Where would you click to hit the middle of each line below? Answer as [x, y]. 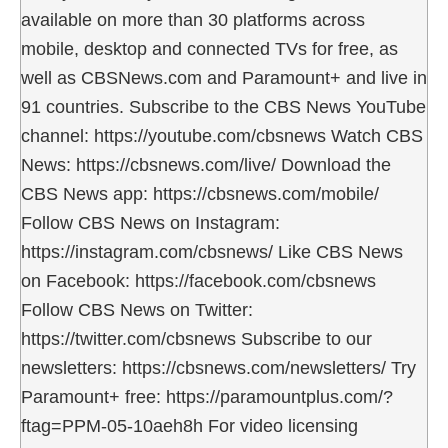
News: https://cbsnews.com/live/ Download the [206, 164]
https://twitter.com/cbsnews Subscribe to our [196, 338]
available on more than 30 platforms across [193, 19]
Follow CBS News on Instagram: [150, 222]
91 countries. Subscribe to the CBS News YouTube [223, 106]
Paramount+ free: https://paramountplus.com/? [207, 396]
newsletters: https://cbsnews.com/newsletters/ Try [218, 367]
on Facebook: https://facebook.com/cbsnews [198, 280]
